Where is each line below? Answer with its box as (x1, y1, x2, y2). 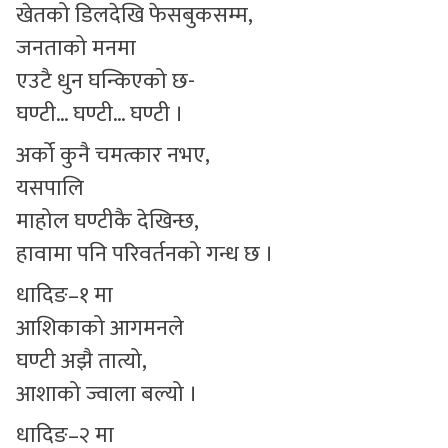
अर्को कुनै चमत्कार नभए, (16, 137, 210, 175)
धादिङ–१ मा (16, 277, 113, 315)
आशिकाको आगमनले (16, 310, 184, 348)
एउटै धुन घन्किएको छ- (16, 63, 195, 101)
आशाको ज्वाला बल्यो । (16, 376, 198, 414)
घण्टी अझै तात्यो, (16, 343, 147, 381)
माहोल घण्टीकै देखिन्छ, (16, 203, 199, 241)
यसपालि (16, 170, 84, 208)
